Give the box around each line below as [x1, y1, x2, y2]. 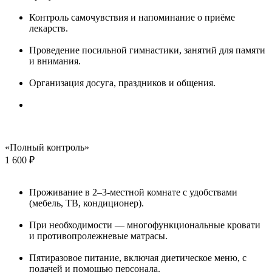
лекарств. [29, 22, 68, 33]
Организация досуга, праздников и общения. [29, 77, 216, 88]
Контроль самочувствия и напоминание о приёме [29, 12, 235, 22]
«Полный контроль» [5, 141, 89, 152]
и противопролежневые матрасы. [29, 230, 168, 241]
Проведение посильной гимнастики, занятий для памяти [29, 44, 265, 55]
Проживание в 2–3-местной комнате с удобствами [29, 186, 237, 197]
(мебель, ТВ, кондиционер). [29, 197, 144, 208]
